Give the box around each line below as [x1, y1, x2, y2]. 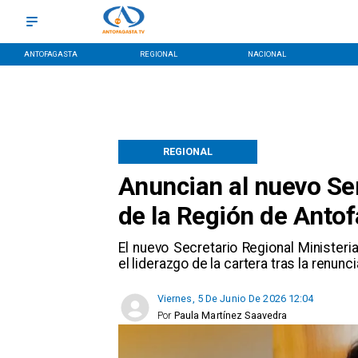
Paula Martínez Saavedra [173, 309, 288, 322]
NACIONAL [247, 49, 287, 58]
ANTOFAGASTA [23, 49, 78, 58]
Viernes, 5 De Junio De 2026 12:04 [157, 292, 314, 305]
